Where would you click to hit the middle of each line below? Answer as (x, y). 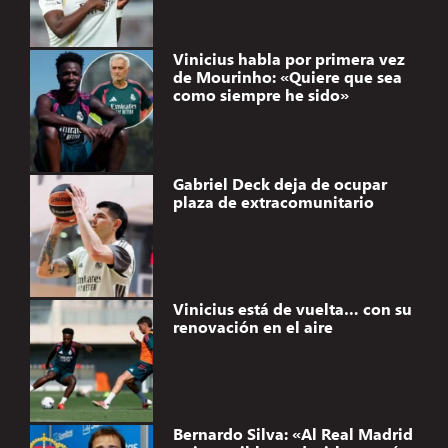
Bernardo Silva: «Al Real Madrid (292, 433)
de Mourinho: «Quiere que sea (287, 76)
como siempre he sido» (260, 94)
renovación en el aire (252, 326)
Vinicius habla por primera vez (288, 58)
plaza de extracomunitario (273, 201)
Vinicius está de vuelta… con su (292, 308)
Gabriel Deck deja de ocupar (279, 183)
